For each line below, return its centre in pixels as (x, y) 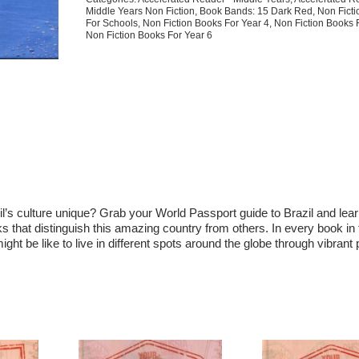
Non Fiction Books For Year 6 (149, 36)
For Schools (112, 24)
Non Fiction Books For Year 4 (206, 24)
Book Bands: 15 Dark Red (256, 12)
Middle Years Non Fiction (141, 12)
